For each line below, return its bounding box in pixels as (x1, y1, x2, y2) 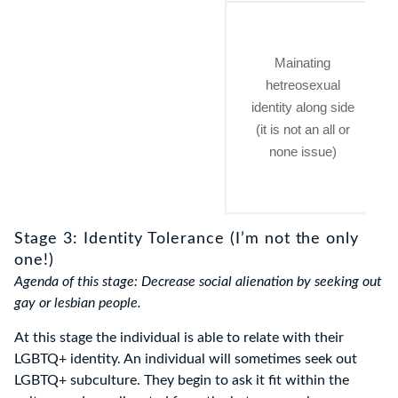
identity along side (251, 99, 354, 115)
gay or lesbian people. (14, 296, 141, 311)
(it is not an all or (255, 122, 350, 138)
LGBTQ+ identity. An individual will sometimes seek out (14, 352, 357, 367)
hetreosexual (265, 77, 340, 93)
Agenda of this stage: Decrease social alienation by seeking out (14, 275, 382, 290)
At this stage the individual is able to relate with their (14, 330, 344, 346)
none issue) (268, 144, 337, 160)
